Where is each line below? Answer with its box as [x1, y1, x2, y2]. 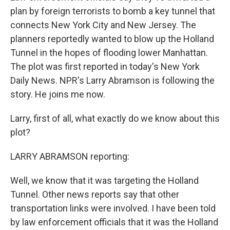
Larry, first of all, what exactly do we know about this [10, 113, 220, 124]
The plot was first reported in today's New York [10, 61, 200, 72]
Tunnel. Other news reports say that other [10, 189, 179, 200]
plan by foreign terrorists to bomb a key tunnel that [10, 6, 215, 16]
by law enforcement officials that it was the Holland [10, 217, 218, 227]
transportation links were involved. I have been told [10, 203, 216, 214]
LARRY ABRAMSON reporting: [10, 151, 129, 162]
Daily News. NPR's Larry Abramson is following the [10, 75, 215, 86]
